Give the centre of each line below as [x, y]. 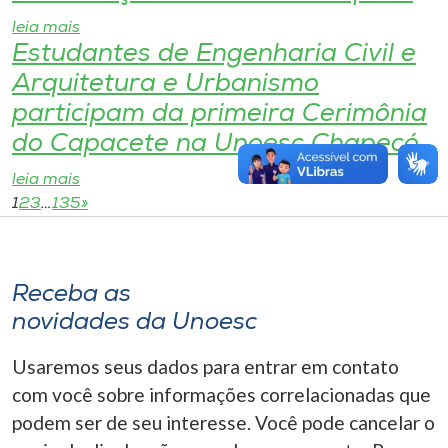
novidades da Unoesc [134, 323]
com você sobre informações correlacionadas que [221, 394]
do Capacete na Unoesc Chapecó [215, 144]
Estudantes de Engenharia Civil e [214, 54]
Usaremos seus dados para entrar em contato [205, 366]
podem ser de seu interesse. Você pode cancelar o [223, 422]
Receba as [71, 295]
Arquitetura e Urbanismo [165, 84]
